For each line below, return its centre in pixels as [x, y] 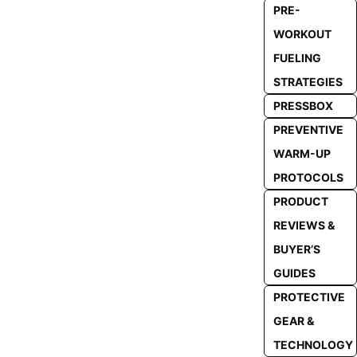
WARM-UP [302, 153]
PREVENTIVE [308, 129]
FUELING [297, 58]
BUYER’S [296, 249]
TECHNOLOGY [313, 345]
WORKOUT [302, 34]
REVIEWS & [304, 225]
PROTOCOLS [308, 177]
